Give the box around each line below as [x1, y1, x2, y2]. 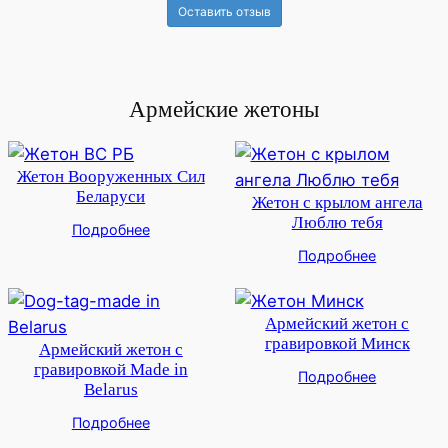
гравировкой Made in [33, 360, 188, 380]
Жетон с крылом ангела [251, 193, 423, 213]
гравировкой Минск [264, 334, 410, 354]
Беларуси [76, 187, 146, 207]
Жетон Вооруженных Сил [16, 167, 205, 187]
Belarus [83, 380, 138, 400]
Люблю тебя [291, 213, 383, 233]
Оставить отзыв [177, 4, 271, 20]
